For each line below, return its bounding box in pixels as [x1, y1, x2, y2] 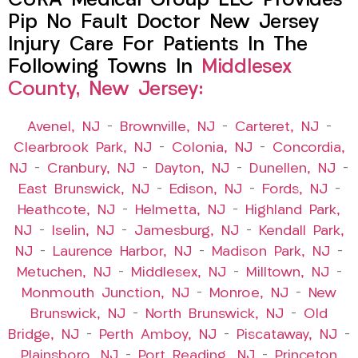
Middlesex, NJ [130, 266, 226, 280]
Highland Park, [245, 204, 340, 218]
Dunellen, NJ [249, 162, 336, 177]
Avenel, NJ [26, 121, 100, 135]
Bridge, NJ [8, 328, 79, 343]
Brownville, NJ [119, 121, 215, 135]
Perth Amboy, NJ [99, 328, 217, 343]
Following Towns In [8, 58, 201, 78]
